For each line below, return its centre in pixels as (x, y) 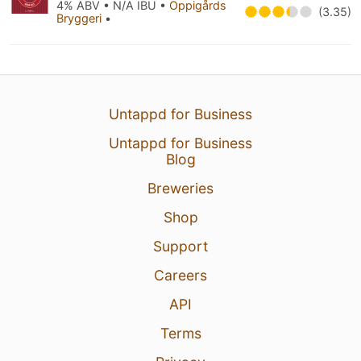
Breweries (180, 188)
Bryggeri (81, 18)
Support (180, 246)
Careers (180, 275)
